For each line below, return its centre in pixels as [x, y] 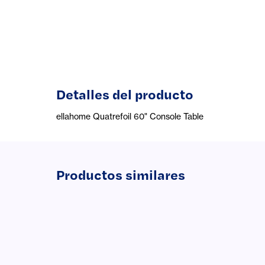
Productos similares [120, 174]
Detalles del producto [125, 94]
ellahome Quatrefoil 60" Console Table [130, 116]
